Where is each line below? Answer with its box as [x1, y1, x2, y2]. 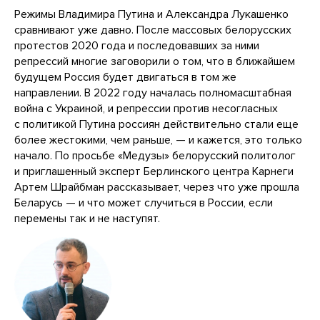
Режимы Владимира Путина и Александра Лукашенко [14, 7, 289, 22]
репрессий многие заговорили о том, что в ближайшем [14, 54, 295, 69]
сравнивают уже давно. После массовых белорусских [14, 23, 291, 38]
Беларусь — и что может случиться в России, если [14, 196, 273, 211]
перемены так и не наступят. [14, 211, 160, 226]
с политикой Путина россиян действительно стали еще [14, 117, 299, 132]
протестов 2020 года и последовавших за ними [14, 39, 259, 54]
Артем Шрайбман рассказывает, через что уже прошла [14, 180, 299, 195]
